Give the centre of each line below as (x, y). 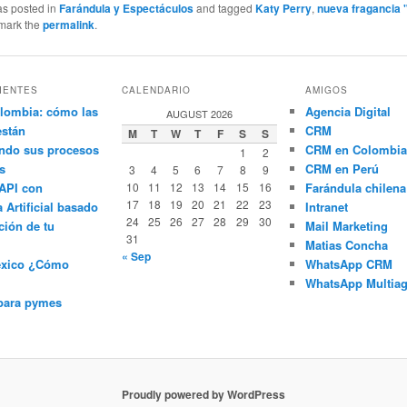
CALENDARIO (156, 89)
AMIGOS (326, 89)
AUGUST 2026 (199, 113)
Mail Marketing (346, 225)
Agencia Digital (347, 111)
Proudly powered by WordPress (203, 395)
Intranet (326, 206)
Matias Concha (346, 244)
